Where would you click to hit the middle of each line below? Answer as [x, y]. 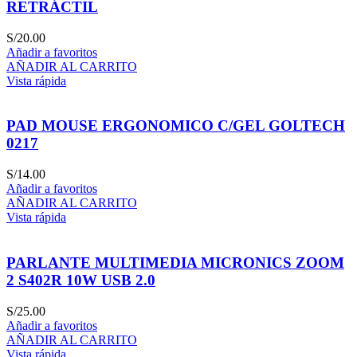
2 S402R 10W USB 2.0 [81, 280]
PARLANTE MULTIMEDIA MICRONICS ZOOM [175, 262]
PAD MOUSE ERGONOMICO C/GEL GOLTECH [176, 126]
